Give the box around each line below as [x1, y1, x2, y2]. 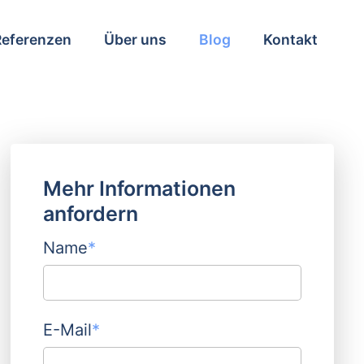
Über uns [103, 31, 167, 48]
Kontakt [262, 31, 318, 48]
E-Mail [42, 320, 92, 340]
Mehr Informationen [42, 176, 236, 201]
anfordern [42, 201, 138, 226]
